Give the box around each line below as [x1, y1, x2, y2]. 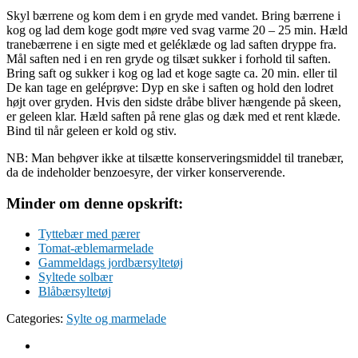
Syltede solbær [38, 270, 113, 284]
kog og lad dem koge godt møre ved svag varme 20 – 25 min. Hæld [6, 23, 348, 37]
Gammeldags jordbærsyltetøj [38, 256, 183, 270]
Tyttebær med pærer [38, 227, 140, 241]
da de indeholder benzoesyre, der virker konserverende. [6, 165, 285, 179]
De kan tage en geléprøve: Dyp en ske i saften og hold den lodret [6, 81, 333, 94]
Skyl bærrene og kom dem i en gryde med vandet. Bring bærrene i [6, 9, 340, 22]
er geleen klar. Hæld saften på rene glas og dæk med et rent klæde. [6, 109, 340, 123]
